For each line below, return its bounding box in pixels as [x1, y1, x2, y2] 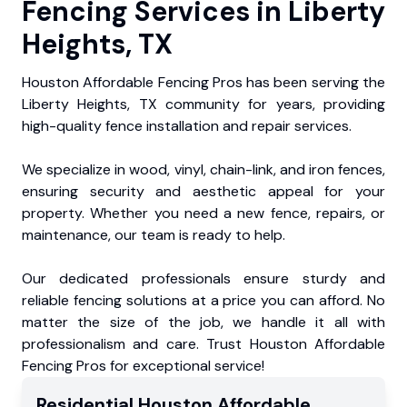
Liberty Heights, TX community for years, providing [22, 94, 385, 114]
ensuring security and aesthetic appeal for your [22, 182, 385, 202]
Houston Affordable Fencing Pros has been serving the [22, 73, 385, 93]
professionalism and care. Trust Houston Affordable [22, 334, 385, 354]
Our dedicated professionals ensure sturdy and [22, 269, 385, 289]
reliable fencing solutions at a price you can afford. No [22, 291, 385, 311]
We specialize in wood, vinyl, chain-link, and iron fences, [22, 160, 385, 180]
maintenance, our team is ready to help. [22, 225, 285, 245]
